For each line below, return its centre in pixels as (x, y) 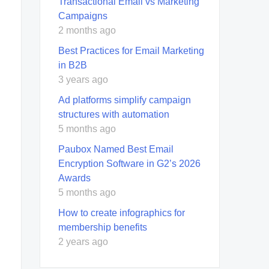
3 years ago (83, 79)
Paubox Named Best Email (116, 149)
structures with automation (114, 114)
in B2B (73, 65)
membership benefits (103, 227)
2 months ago (87, 30)
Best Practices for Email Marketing (131, 50)
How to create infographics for (122, 213)
